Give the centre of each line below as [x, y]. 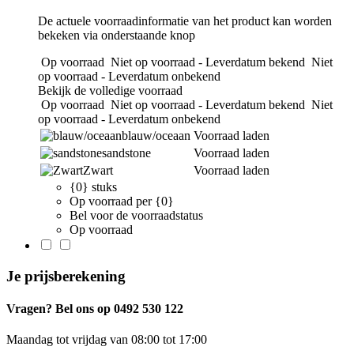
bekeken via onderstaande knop [117, 36]
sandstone [126, 153]
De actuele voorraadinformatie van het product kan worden [185, 21]
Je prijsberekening [66, 276]
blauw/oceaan [156, 136]
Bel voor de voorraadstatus [136, 216]
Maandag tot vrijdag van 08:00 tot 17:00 [107, 340]
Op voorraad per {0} [122, 201]
